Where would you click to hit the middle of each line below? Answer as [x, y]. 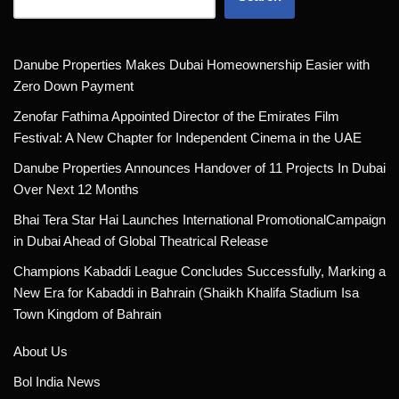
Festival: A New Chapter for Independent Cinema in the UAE [187, 138]
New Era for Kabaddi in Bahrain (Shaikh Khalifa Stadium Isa [186, 293]
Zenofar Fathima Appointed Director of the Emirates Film [176, 117]
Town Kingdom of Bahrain [87, 314]
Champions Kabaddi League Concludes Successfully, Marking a [199, 272]
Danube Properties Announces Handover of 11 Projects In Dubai [199, 168]
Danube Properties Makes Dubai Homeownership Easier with [191, 65]
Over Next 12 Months [76, 190]
